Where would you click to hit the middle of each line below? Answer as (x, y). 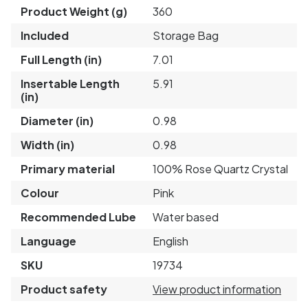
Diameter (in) (57, 120)
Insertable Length (70, 83)
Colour (40, 192)
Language (48, 241)
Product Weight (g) (74, 11)
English (170, 241)
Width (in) (47, 144)
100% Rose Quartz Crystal (220, 168)
